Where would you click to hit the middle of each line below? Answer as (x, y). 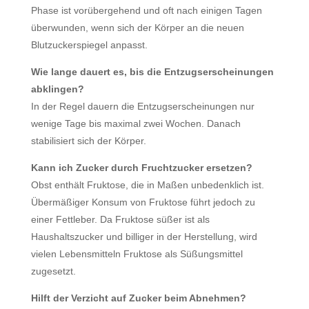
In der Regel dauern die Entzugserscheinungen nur (142, 106)
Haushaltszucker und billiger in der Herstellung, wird (144, 237)
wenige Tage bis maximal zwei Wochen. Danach (136, 123)
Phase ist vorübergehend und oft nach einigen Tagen (146, 10)
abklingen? (57, 89)
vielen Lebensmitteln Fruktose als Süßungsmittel (137, 254)
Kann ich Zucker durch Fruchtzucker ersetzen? (141, 168)
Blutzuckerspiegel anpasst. (89, 45)
